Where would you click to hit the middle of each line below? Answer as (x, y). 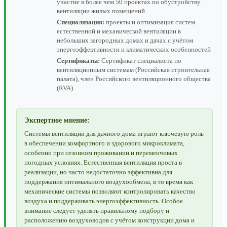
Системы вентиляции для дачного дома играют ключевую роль (114, 133)
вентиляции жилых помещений (101, 11)
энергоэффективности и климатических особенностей (134, 49)
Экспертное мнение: (57, 120)
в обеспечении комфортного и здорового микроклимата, (104, 143)
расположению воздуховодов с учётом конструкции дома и (109, 220)
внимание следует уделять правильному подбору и (97, 210)
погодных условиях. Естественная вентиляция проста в (103, 162)
